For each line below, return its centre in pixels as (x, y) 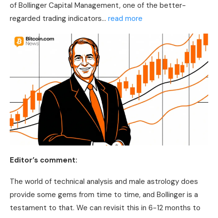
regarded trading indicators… (59, 19)
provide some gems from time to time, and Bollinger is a (104, 194)
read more (125, 19)
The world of (32, 181)
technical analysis (83, 181)
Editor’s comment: (44, 160)
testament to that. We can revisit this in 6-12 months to (105, 208)
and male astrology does (155, 181)
